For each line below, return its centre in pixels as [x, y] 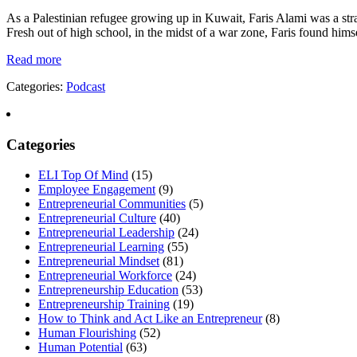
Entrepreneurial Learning [101, 247]
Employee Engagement [97, 190]
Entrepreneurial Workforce [105, 276]
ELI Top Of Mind [83, 175]
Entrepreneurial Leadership [106, 233]
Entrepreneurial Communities [112, 204]
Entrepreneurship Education [108, 290]
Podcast [86, 86]
